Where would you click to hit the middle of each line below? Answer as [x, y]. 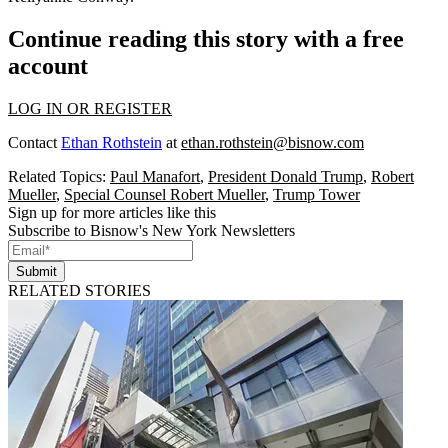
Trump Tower [316, 194]
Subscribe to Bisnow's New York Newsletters [151, 230]
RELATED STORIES [79, 290]
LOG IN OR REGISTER [90, 108]
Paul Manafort [155, 176]
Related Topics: [59, 176]
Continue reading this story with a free [206, 38]
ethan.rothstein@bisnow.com [272, 142]
